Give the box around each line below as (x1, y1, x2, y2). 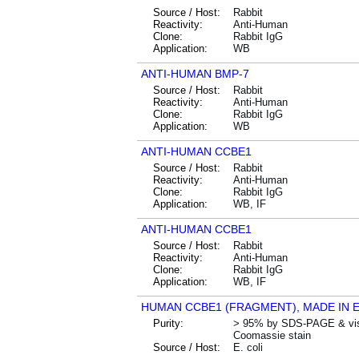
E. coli (233, 341, 263, 353)
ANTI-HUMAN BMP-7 (141, 67, 249, 80)
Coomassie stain (233, 329, 311, 341)
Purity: (153, 317, 184, 329)
